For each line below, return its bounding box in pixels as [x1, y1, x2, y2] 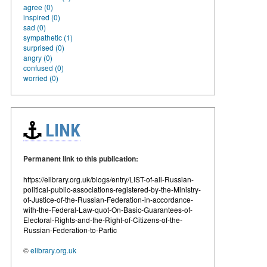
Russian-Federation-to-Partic [23, 224, 117, 235]
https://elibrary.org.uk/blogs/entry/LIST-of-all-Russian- [23, 173, 194, 184]
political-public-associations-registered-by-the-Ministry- [23, 184, 201, 194]
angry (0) [23, 52, 52, 63]
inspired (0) [23, 11, 60, 22]
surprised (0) [23, 42, 64, 52]
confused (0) [23, 62, 64, 73]
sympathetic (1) [23, 32, 73, 42]
